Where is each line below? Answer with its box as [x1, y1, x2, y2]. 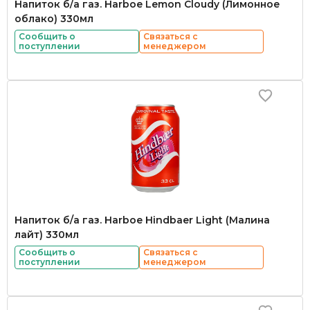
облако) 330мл [15, 12, 93, 25]
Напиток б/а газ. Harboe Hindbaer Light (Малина [15, 214, 270, 226]
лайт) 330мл [15, 228, 79, 241]
